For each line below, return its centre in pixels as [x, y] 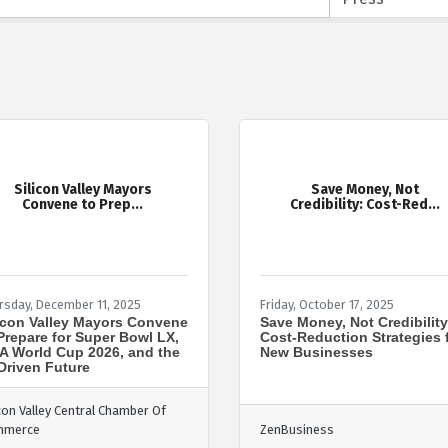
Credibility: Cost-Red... [365, 205]
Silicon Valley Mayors [82, 190]
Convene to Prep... [83, 205]
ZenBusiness [297, 429]
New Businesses [316, 351]
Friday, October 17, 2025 [327, 304]
